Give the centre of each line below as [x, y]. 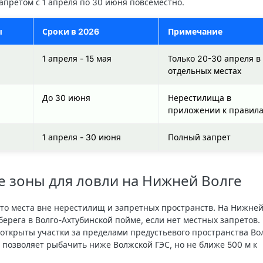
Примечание [195, 31]
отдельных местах [205, 70]
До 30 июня [66, 97]
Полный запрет [199, 137]
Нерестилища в [200, 97]
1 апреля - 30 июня [82, 137]
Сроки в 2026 [71, 31]
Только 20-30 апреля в [214, 58]
